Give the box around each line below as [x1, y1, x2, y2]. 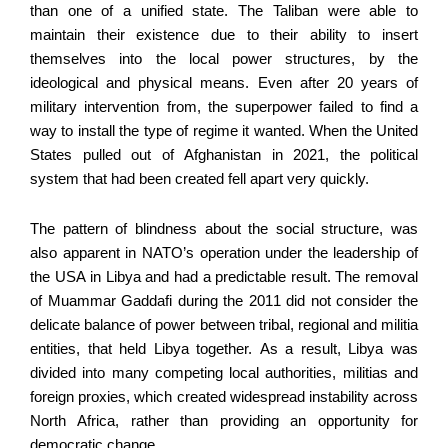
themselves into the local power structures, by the [30, 51, 418, 68]
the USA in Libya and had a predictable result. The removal [30, 268, 418, 285]
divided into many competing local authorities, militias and [30, 364, 418, 381]
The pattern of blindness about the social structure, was [30, 220, 418, 237]
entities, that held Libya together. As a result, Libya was [30, 340, 418, 357]
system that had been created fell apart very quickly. [30, 171, 369, 188]
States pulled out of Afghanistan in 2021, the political [30, 147, 418, 164]
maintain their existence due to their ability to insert [30, 27, 418, 44]
